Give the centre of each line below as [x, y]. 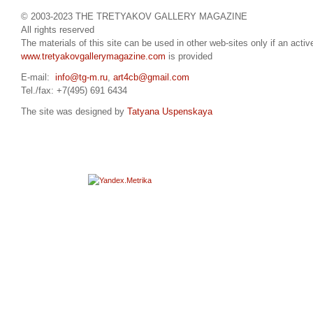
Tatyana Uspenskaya [170, 111]
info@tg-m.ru [81, 78]
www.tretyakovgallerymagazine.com [93, 57]
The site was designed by [74, 111]
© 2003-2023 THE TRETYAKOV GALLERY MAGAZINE [134, 17]
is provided [189, 57]
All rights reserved [58, 30]
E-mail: [38, 78]
